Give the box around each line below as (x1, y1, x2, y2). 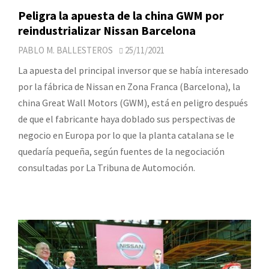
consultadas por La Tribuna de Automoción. (18, 162, 195, 174)
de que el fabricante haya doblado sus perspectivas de (18, 113, 235, 125)
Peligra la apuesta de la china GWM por (18, 8, 224, 23)
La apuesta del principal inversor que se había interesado (18, 64, 249, 77)
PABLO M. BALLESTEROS (18, 44, 113, 56)
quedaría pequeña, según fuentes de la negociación (18, 145, 225, 158)
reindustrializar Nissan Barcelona (18, 23, 196, 38)
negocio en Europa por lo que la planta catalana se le (18, 129, 234, 142)
